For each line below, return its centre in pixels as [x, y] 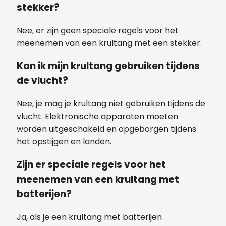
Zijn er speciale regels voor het [91, 164]
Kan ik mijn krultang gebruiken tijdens [108, 66]
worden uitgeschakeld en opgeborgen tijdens [106, 129]
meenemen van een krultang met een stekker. [109, 43]
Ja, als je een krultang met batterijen [89, 217]
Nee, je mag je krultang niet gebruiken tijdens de [111, 104]
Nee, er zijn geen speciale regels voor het [98, 30]
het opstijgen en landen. [64, 142]
